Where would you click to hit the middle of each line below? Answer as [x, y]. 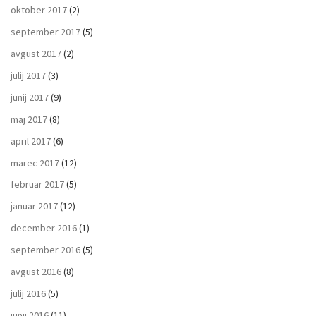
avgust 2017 [36, 54]
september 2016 [45, 250]
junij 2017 [30, 97]
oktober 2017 [39, 10]
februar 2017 [37, 184]
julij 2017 [28, 75]
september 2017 [45, 32]
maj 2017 [29, 119]
